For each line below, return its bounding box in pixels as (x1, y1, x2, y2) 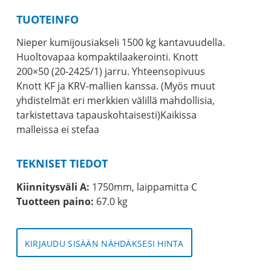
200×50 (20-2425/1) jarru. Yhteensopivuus (16, 65, 205, 79)
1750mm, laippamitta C (89, 180, 197, 194)
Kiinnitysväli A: (16, 180, 90, 194)
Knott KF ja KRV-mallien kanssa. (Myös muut (16, 79, 215, 93)
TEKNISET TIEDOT (16, 156, 108, 171)
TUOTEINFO (16, 12, 79, 27)
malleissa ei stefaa (16, 123, 99, 137)
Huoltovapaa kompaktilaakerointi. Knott (16, 50, 198, 64)
